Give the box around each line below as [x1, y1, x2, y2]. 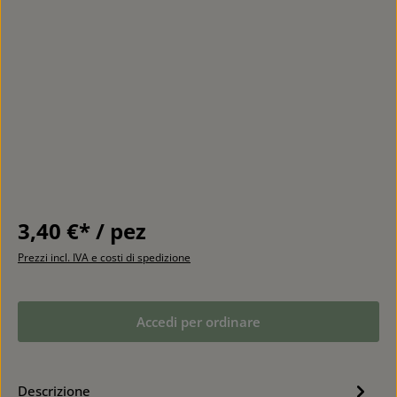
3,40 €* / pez [18, 217, 146, 245]
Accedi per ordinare [136, 313, 261, 331]
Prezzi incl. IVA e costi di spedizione [18, 250, 191, 265]
